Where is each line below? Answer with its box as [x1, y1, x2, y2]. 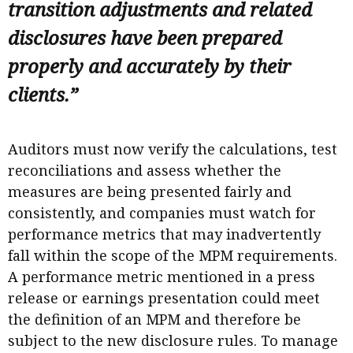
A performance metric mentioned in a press [8, 266, 315, 286]
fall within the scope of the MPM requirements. [8, 245, 337, 265]
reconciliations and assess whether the [8, 160, 281, 180]
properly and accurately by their [8, 52, 291, 79]
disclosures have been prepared [8, 24, 282, 50]
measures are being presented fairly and [8, 181, 292, 201]
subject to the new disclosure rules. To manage [8, 330, 338, 350]
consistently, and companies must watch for [8, 203, 316, 222]
